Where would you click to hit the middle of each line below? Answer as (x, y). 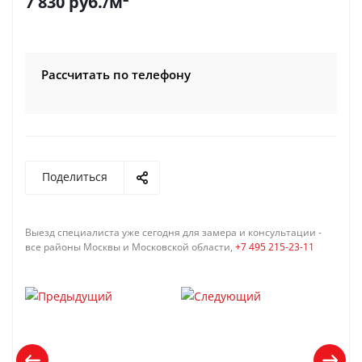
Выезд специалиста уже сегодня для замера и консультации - (173, 232)
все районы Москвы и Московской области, (130, 247)
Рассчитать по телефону (116, 74)
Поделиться (75, 177)
